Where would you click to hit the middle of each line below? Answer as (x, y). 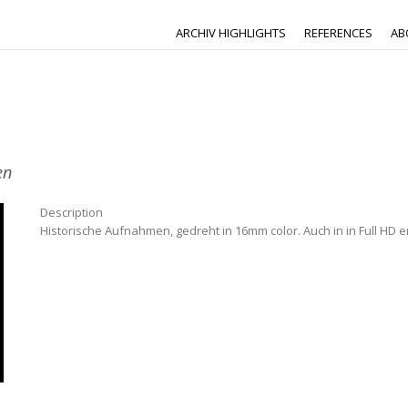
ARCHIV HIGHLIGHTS (231, 33)
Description (71, 212)
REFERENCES (338, 33)
